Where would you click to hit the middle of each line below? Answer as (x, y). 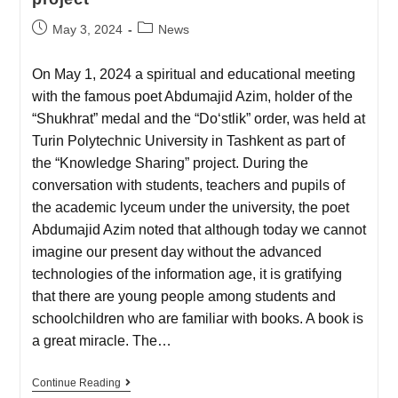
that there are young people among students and (183, 297)
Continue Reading (76, 383)
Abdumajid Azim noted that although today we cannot (199, 230)
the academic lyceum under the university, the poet (190, 208)
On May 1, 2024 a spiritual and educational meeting (193, 75)
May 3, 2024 (87, 30)
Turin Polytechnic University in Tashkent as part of (188, 141)
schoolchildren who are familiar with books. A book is (197, 319)
